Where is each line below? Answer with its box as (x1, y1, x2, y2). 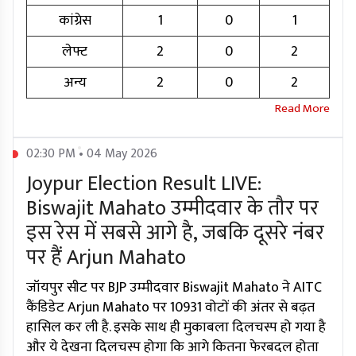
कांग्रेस (58, 9, 91, 33)
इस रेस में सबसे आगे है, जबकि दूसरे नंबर (26, 216, 324, 251)
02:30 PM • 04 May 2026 (26, 143, 157, 165)
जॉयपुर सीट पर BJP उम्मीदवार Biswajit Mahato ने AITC (26, 276, 322, 300)
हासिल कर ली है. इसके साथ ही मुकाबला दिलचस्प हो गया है (26, 315, 326, 340)
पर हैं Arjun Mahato (26, 241, 186, 276)
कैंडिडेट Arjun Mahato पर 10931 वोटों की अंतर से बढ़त (26, 296, 315, 320)
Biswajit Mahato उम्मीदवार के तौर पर (26, 192, 319, 226)
